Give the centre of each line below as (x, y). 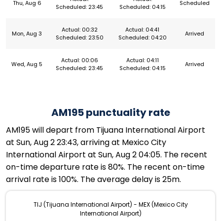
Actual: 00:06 (79, 60)
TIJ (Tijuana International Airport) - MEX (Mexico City (110, 205)
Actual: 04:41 (142, 30)
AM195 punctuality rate (110, 113)
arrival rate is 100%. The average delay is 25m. (93, 180)
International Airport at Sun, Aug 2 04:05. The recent (107, 155)
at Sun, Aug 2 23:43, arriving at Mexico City (86, 143)
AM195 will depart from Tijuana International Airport (106, 130)
